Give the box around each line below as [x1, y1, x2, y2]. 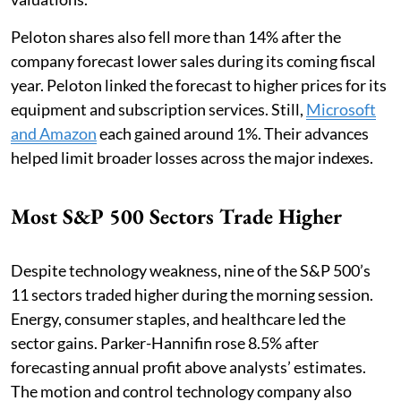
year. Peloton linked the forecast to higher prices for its [11, 75, 387, 96]
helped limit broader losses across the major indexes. [11, 148, 373, 168]
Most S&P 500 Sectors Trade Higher [11, 202, 342, 231]
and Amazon [11, 124, 97, 144]
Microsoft [306, 99, 376, 120]
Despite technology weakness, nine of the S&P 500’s [11, 260, 371, 281]
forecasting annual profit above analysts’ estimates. [11, 357, 366, 378]
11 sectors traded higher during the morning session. [11, 285, 373, 305]
